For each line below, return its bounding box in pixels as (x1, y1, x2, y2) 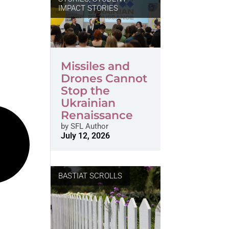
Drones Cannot (60, 72, 147, 85)
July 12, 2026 (60, 131, 110, 141)
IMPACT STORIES (58, 4, 118, 13)
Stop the (60, 84, 110, 98)
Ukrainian (60, 96, 116, 110)
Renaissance (60, 108, 133, 122)
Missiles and (60, 59, 130, 73)
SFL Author (68, 122, 108, 131)
